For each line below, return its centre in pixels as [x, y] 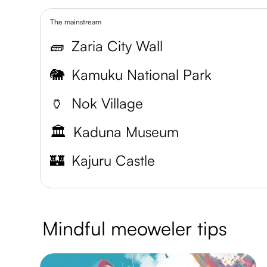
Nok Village [108, 103]
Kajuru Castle [114, 160]
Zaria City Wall [117, 46]
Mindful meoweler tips [135, 228]
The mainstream [76, 21]
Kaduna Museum [126, 131]
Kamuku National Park [142, 74]
